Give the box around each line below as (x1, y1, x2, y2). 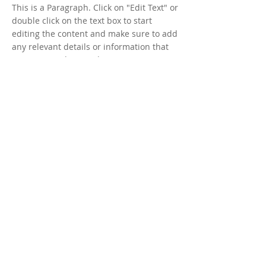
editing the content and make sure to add (12, 28, 178, 39)
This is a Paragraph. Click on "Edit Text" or (12, 2, 178, 13)
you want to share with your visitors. (12, 54, 156, 65)
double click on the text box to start (12, 15, 152, 26)
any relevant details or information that (12, 41, 169, 52)
